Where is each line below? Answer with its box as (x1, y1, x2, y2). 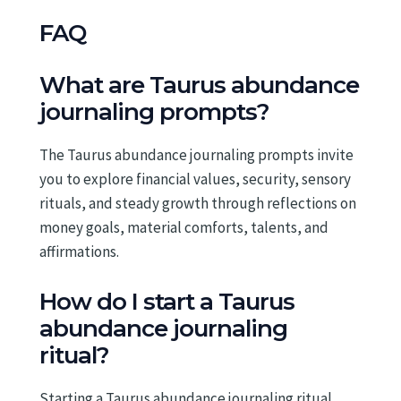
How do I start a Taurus (39, 286, 294, 316)
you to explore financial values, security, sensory (39, 168, 351, 189)
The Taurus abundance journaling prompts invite (39, 144, 354, 165)
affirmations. (39, 241, 119, 261)
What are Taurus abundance (39, 70, 359, 99)
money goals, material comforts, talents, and (39, 217, 328, 237)
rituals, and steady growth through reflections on (39, 192, 356, 213)
